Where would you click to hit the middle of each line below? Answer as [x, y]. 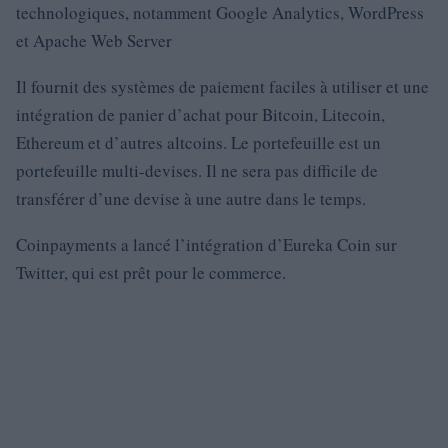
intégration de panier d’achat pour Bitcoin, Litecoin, [200, 114]
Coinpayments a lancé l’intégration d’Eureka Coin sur [206, 244]
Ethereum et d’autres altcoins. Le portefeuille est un [198, 142]
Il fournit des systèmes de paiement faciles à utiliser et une [222, 86]
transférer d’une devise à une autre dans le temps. [191, 198]
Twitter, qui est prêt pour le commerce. [151, 272]
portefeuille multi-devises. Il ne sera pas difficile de [197, 170]
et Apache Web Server [94, 40]
